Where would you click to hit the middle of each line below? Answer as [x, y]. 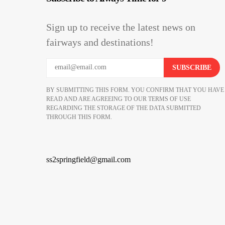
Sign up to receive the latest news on [121, 27]
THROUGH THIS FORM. [79, 117]
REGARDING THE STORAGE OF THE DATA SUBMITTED [124, 108]
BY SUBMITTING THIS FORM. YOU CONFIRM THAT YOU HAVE [135, 90]
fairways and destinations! [100, 42]
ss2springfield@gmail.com [88, 160]
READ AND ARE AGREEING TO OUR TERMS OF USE [119, 99]
